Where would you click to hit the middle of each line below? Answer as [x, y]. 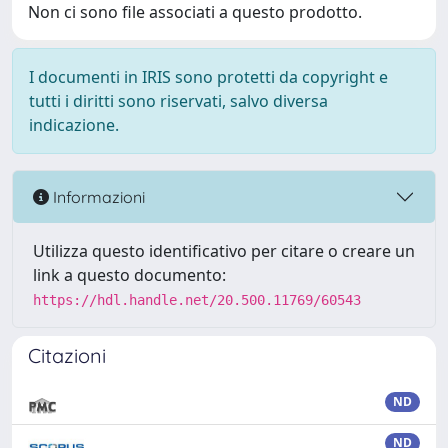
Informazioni [97, 196]
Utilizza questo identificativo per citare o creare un [224, 251]
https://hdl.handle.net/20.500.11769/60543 [197, 300]
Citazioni [67, 355]
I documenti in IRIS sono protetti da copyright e [208, 77]
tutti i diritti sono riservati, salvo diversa [178, 101]
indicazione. [74, 125]
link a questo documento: [129, 275]
